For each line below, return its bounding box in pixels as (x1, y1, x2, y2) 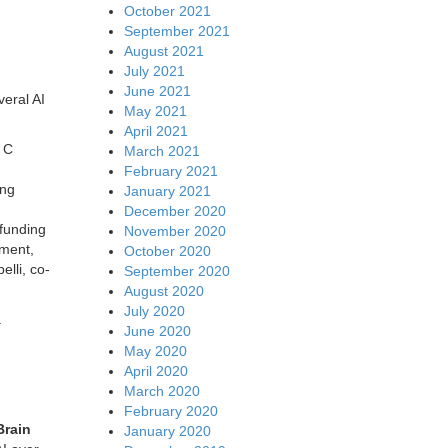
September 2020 (123, 262, 230, 279)
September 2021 (123, 22, 230, 39)
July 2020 (123, 302, 185, 319)
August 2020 (123, 282, 204, 299)
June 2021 (123, 82, 191, 99)
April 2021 (123, 122, 188, 139)
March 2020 (123, 382, 200, 399)
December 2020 (123, 202, 226, 219)
